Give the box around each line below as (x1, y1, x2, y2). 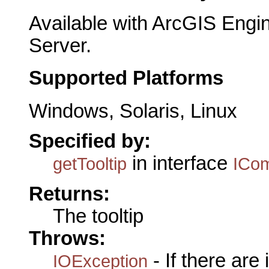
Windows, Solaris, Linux (29, 100, 237, 122)
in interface (127, 153, 233, 175)
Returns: (29, 183, 110, 205)
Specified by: (29, 130, 151, 153)
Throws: (29, 227, 106, 249)
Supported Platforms (29, 67, 223, 89)
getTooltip (53, 154, 127, 174)
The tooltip (53, 205, 144, 227)
